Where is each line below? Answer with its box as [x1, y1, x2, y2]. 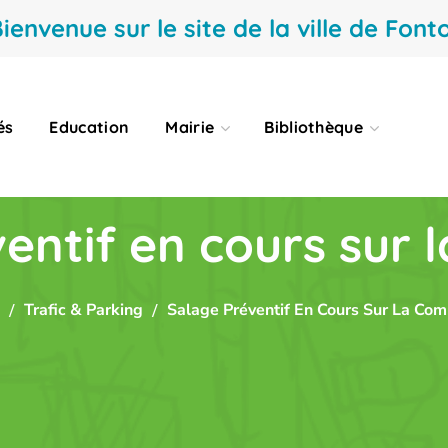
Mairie [165, 117, 215, 137]
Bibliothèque [264, 117, 364, 137]
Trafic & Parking [24, 299, 143, 321]
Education [49, 117, 130, 137]
